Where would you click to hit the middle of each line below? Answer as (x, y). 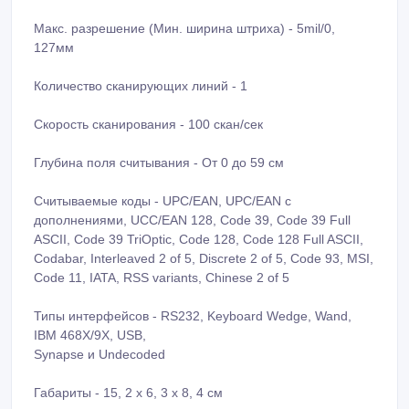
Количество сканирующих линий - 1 (141, 85)
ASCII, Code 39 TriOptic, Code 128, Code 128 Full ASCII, (199, 239)
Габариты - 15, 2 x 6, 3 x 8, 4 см (128, 392)
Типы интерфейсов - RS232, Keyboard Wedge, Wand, (193, 315)
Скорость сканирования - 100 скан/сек (148, 124)
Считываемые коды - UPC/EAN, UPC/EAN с (163, 200)
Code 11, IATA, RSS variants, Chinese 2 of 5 (162, 277)
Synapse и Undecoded (100, 354)
